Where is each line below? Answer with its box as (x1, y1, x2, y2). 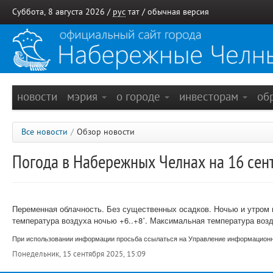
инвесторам (179, 90, 241, 103)
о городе (116, 90, 163, 103)
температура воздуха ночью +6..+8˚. (12, 214, 150, 226)
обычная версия (147, 7, 209, 16)
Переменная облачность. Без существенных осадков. (12, 203, 214, 214)
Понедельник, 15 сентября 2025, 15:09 (12, 250, 146, 258)
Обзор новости (77, 127, 135, 136)
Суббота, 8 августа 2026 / (12, 7, 113, 16)
